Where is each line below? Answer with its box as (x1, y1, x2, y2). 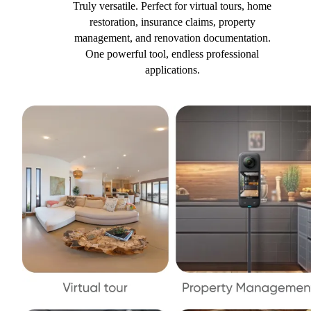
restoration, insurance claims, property (89, 16, 255, 28)
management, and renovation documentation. (74, 32, 271, 44)
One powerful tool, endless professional (85, 48, 259, 60)
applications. (144, 64, 200, 76)
